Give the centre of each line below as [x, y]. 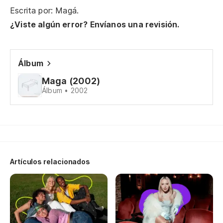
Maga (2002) [71, 81]
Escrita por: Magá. [45, 10]
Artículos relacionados [50, 162]
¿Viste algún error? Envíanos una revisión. [95, 24]
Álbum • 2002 [65, 90]
